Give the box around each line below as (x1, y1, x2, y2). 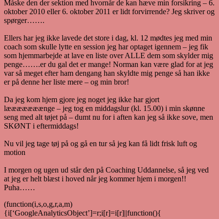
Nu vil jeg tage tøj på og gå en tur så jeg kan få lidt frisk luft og (4, 139, 197, 148)
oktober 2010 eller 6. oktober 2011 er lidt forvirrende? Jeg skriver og (4, 7, 215, 16)
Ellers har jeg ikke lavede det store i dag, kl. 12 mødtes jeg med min (4, 33, 212, 42)
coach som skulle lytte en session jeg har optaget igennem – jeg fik (4, 42, 208, 51)
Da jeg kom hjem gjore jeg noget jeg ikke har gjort (4, 95, 159, 104)
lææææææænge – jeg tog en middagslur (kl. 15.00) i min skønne (4, 104, 205, 112)
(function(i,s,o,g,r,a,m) (4, 199, 72, 208)
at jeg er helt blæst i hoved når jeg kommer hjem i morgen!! (4, 174, 186, 183)
